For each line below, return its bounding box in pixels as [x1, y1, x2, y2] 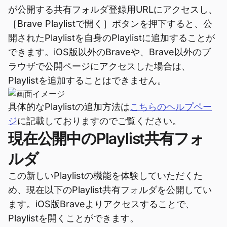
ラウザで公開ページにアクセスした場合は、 [8, 61, 191, 71]
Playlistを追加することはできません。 [8, 75, 166, 86]
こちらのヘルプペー [130, 101, 212, 112]
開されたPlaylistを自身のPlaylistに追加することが [8, 32, 215, 43]
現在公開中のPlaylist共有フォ [8, 129, 204, 147]
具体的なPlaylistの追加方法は [8, 101, 130, 112]
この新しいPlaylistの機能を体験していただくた [8, 170, 203, 181]
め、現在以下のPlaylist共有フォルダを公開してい [8, 184, 212, 195]
